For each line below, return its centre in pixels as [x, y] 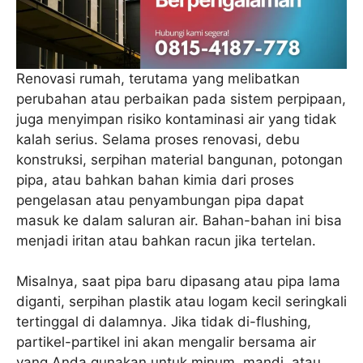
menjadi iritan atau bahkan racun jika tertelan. [166, 240]
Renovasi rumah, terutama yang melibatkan [158, 78]
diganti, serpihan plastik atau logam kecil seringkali [181, 302]
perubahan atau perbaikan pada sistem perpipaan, [181, 98]
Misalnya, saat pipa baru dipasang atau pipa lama [178, 282]
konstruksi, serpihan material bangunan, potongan [179, 159]
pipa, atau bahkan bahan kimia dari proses [155, 179]
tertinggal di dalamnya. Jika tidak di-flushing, [164, 322]
